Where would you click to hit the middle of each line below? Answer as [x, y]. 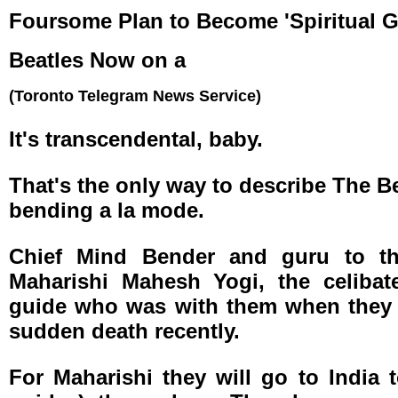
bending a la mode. [107, 210]
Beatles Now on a [97, 60]
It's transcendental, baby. [136, 139]
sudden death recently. [124, 331]
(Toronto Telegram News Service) [135, 96]
